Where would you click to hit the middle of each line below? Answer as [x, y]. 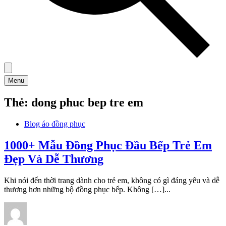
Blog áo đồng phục [55, 124]
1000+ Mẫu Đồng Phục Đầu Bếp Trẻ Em [108, 145]
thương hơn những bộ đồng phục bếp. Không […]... [87, 189]
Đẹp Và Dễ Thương [54, 159]
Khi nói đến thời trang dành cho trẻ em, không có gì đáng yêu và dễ [112, 180]
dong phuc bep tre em [87, 102]
